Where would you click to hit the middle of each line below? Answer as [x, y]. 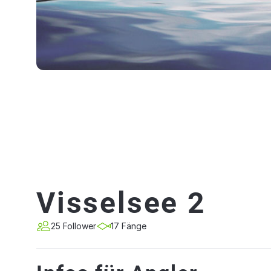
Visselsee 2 [121, 203]
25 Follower [73, 226]
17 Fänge [129, 226]
